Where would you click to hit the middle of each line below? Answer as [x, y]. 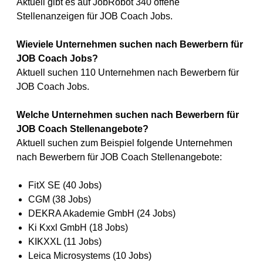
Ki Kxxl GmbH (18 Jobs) [78, 227]
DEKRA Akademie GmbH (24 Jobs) [102, 213]
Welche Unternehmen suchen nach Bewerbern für [128, 115]
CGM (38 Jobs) [60, 199]
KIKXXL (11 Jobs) [65, 242]
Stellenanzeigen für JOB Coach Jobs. [95, 16]
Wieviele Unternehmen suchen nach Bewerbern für [130, 44]
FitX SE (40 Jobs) [65, 185]
